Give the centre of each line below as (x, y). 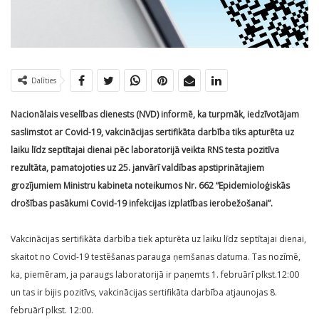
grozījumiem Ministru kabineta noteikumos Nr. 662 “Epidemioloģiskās (150, 186)
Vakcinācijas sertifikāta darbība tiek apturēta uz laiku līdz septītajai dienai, (158, 239)
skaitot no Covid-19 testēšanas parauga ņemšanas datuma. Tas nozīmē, (156, 257)
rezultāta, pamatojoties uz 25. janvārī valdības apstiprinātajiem (137, 168)
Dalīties (44, 81)
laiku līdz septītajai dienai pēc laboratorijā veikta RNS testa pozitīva (145, 150)
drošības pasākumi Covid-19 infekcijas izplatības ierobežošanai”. (142, 204)
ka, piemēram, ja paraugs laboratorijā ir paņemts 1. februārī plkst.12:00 (155, 275)
